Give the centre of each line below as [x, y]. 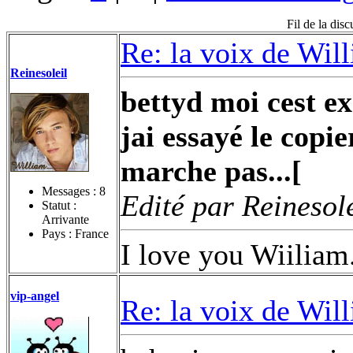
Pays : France [75, 233]
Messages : [71, 191]
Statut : [59, 205]
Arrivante [65, 219]
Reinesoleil [39, 72]
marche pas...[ [211, 171]
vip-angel [35, 295]
